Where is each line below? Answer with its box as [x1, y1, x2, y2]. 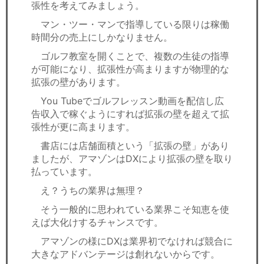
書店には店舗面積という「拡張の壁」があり [31, 140, 229, 152]
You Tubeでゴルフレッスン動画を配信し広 [31, 95, 224, 107]
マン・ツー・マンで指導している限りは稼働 [31, 18, 229, 31]
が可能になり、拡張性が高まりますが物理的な [31, 63, 229, 75]
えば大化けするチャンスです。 [31, 216, 163, 229]
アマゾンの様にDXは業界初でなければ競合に [31, 235, 233, 247]
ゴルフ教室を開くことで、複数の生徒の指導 [31, 50, 229, 62]
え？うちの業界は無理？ [31, 184, 144, 197]
